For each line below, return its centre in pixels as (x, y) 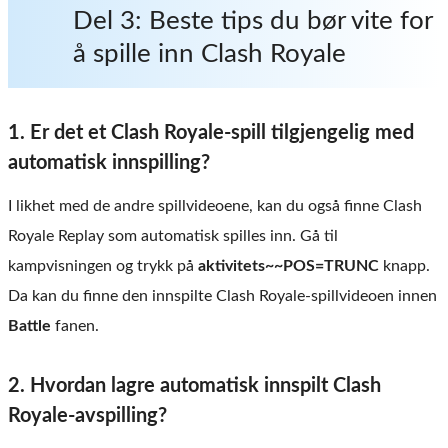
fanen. (75, 325)
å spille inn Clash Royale (209, 53)
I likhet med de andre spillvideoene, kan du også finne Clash (215, 205)
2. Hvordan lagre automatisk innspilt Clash (194, 385)
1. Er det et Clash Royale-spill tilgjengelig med (211, 132)
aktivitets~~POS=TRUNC (288, 265)
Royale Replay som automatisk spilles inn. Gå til (173, 235)
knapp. (404, 265)
